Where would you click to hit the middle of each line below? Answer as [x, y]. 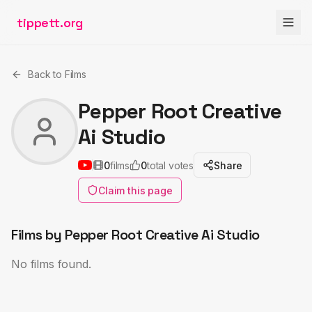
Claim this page [135, 190]
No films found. [51, 264]
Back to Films [57, 74]
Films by [38, 235]
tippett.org [50, 22]
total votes [170, 165]
